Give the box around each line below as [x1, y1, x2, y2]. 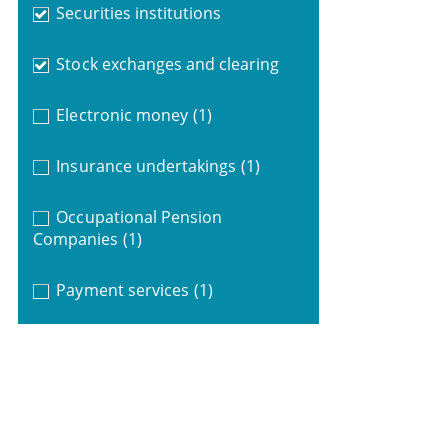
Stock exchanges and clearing [56, 52, 280, 75]
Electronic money [56, 103, 188, 126]
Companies [32, 227, 119, 250]
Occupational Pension [56, 205, 223, 228]
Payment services [56, 278, 189, 301]
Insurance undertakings [56, 154, 237, 177]
